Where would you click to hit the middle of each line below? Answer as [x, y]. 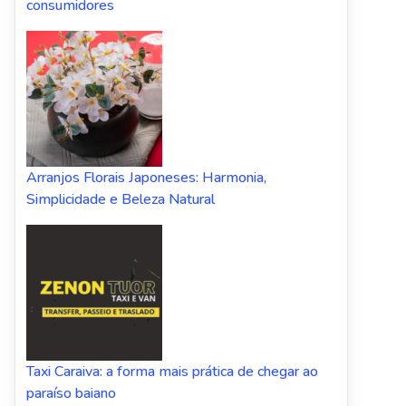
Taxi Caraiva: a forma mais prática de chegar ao [172, 371]
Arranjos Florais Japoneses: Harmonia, [146, 177]
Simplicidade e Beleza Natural [121, 199]
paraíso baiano [71, 393]
